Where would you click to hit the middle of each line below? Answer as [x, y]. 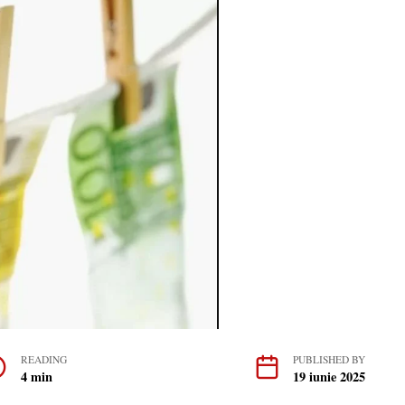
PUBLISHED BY [329, 360]
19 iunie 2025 [329, 377]
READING [43, 360]
